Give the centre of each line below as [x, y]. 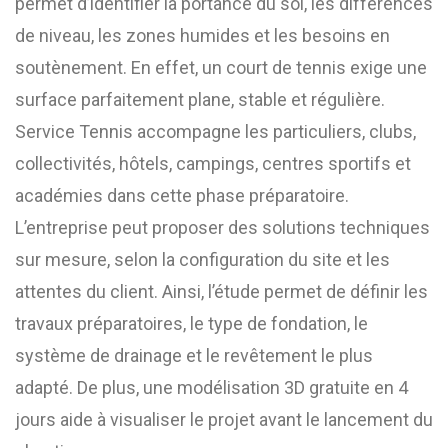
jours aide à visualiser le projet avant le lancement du [224, 419]
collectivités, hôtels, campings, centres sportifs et [213, 163]
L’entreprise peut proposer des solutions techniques [222, 227]
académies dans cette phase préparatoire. [182, 195]
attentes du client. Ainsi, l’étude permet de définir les [221, 291]
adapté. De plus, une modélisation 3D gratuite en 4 [211, 387]
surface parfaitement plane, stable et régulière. [200, 99]
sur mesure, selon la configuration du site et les [202, 259]
